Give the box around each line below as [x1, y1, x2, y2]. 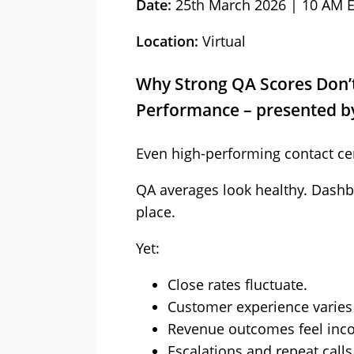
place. [136, 201, 175, 221]
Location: [136, 31, 198, 51]
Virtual [198, 31, 246, 51]
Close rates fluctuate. [168, 274, 307, 294]
